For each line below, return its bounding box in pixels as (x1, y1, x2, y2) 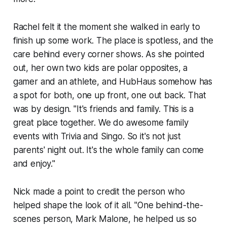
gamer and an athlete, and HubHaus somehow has (13, 77, 213, 87)
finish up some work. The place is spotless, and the (13, 35, 214, 46)
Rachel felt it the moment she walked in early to (13, 22, 200, 32)
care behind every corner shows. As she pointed (13, 49, 205, 60)
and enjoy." (13, 159, 55, 169)
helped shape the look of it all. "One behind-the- (13, 200, 203, 211)
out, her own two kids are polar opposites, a (13, 63, 188, 73)
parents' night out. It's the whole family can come (13, 145, 204, 156)
